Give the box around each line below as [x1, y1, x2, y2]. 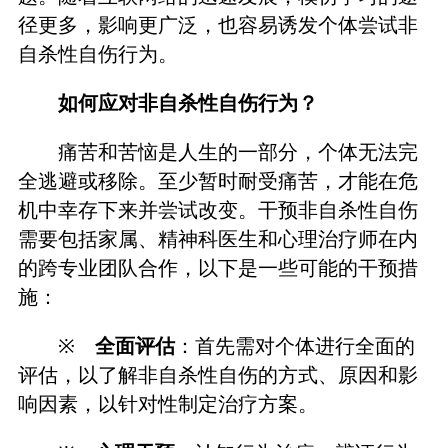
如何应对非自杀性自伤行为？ [58, 91, 319, 114]
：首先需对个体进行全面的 [175, 335, 416, 358]
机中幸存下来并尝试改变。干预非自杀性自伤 [17, 198, 418, 221]
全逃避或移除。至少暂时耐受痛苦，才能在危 [17, 169, 418, 192]
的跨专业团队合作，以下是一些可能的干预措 [17, 256, 418, 279]
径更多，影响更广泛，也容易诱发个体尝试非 [17, 13, 418, 36]
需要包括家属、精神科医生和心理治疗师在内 [17, 227, 418, 250]
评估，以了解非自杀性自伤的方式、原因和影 [17, 364, 418, 387]
